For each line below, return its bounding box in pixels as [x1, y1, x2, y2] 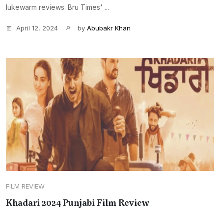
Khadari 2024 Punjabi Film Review [6, 197, 149, 209]
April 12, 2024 [16, 24, 58, 32]
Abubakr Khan [87, 24, 131, 32]
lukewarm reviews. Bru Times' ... [6, 3, 109, 11]
